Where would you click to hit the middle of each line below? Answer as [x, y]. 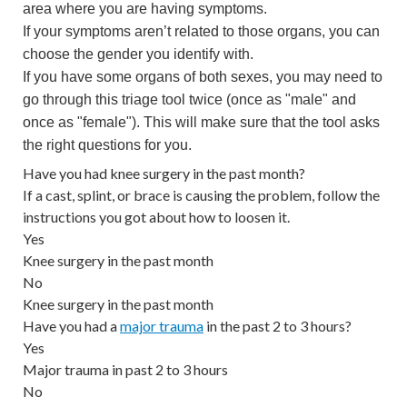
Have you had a [71, 325]
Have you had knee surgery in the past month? [164, 173]
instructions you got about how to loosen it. [156, 216]
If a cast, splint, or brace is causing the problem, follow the [201, 194]
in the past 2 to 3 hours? [278, 325]
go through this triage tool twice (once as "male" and [189, 100]
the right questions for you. [107, 145]
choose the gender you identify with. [138, 55]
